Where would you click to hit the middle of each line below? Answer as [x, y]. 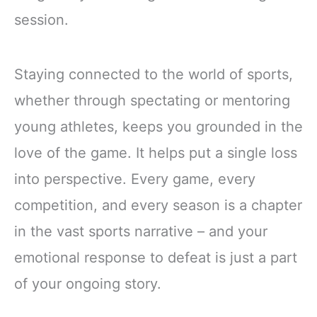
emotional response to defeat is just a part [156, 257]
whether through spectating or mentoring [152, 100]
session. [41, 19]
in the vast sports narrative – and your [141, 231]
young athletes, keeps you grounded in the [158, 126]
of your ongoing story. [88, 283]
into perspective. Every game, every [135, 179]
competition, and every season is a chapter [158, 205]
